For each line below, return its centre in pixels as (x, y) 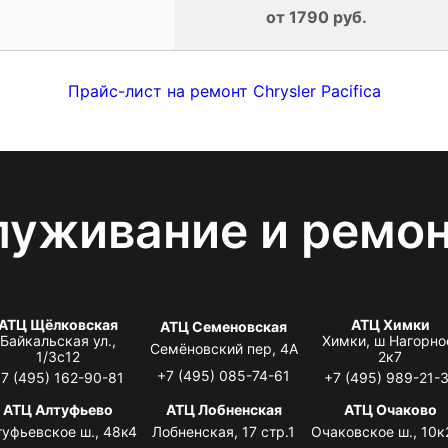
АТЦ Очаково (390, 409)
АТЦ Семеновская (224, 326)
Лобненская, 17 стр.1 (224, 431)
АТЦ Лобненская (223, 409)
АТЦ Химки (390, 324)
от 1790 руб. (316, 16)
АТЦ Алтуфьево (57, 409)
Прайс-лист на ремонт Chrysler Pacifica (224, 90)
